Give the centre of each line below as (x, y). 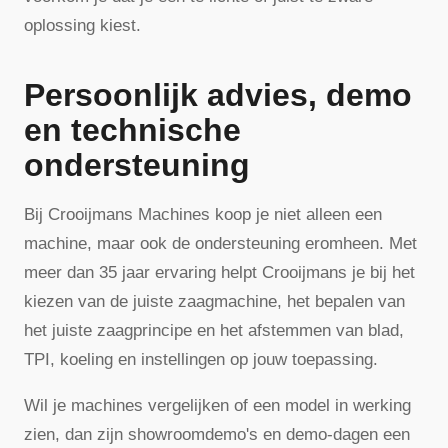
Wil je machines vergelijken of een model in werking (217, 405)
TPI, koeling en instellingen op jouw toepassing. (201, 359)
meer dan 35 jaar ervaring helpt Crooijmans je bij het (219, 272)
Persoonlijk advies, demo (218, 94)
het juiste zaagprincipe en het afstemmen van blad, (214, 330)
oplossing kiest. (82, 26)
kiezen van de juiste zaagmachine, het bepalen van (214, 301)
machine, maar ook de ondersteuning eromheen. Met (220, 243)
